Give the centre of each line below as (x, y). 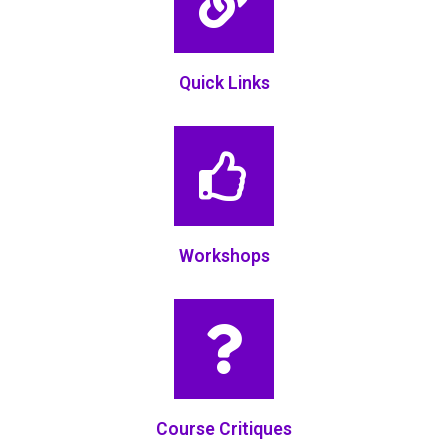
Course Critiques (224, 429)
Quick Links (224, 82)
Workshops (224, 256)
